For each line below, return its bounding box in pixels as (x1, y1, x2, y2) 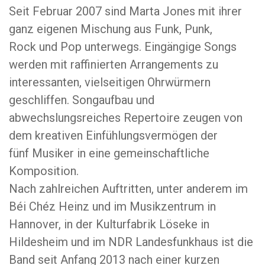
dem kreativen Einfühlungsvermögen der (9, 128, 218, 143)
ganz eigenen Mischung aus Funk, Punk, (9, 22, 212, 36)
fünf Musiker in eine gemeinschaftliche (9, 146, 209, 160)
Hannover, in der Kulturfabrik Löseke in (9, 217, 209, 231)
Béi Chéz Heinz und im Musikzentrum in (9, 199, 216, 214)
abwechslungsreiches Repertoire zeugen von (9, 111, 243, 125)
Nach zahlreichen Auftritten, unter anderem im (9, 182, 248, 196)
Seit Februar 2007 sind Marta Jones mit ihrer (9, 4, 242, 18)
